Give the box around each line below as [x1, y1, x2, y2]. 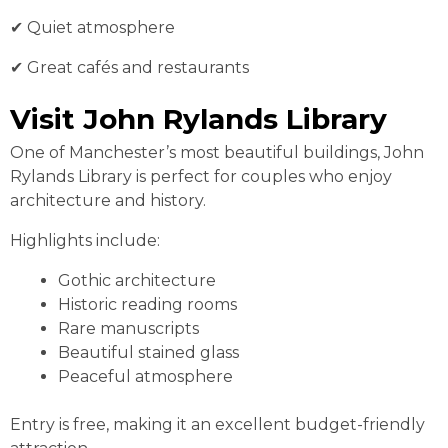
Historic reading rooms [58, 295, 237, 315]
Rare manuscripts [58, 319, 199, 339]
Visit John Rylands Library [10, 102, 387, 137]
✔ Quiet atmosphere [10, 18, 175, 38]
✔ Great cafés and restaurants [10, 58, 249, 78]
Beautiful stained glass [58, 343, 239, 363]
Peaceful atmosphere [58, 367, 233, 387]
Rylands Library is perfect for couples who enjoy [10, 167, 392, 187]
